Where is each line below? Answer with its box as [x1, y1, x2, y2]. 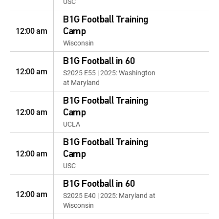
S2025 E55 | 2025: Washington [63, 68, 155, 77]
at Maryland [63, 78, 100, 87]
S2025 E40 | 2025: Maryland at [63, 191, 155, 200]
